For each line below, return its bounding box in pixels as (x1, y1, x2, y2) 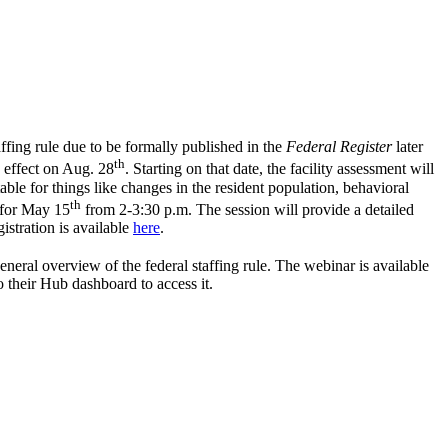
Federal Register (286, 138, 392, 156)
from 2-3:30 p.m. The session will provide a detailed (81, 201, 414, 219)
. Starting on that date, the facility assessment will (125, 160, 434, 178)
